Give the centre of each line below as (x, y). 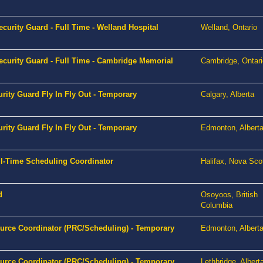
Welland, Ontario (229, 28)
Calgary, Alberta (227, 95)
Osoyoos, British (229, 195)
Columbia (217, 205)
